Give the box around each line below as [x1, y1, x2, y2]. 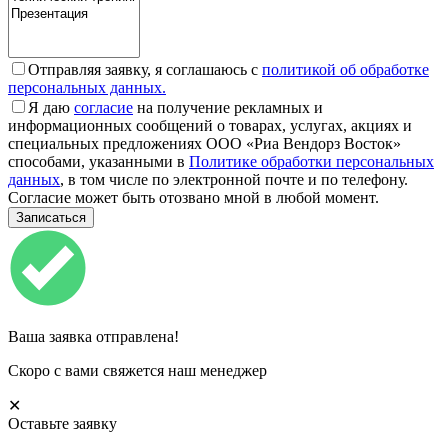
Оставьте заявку [8, 414, 117, 432]
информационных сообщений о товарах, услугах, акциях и [8, 116, 412, 134]
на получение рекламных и [133, 98, 323, 116]
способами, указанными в [8, 152, 189, 170]
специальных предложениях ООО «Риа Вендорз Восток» [8, 134, 401, 152]
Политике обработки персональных [189, 152, 434, 170]
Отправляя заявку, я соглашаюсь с [28, 60, 262, 78]
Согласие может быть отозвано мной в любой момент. [8, 188, 379, 206]
